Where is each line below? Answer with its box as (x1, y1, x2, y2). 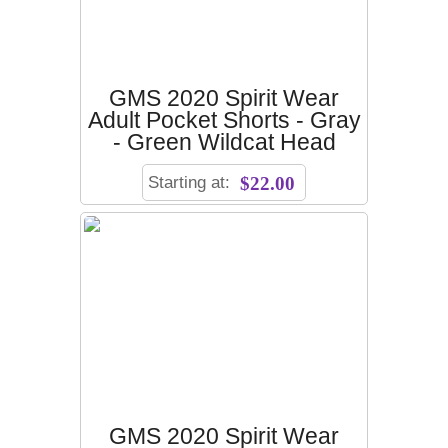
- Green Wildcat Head (112, 130, 336, 156)
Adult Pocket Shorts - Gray (87, 108, 361, 134)
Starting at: (148, 172, 235, 193)
